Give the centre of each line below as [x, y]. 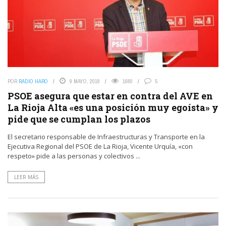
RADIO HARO [33, 81]
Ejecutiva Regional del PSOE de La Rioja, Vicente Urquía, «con [100, 146]
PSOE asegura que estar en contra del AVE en [110, 96]
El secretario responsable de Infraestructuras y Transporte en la [106, 136]
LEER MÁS [26, 177]
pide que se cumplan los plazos [79, 119]
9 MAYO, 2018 [85, 81]
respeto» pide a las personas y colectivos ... [74, 156]
